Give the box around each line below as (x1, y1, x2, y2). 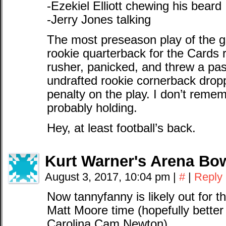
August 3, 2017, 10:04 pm (45, 171, 173, 183)
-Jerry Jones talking (47, 13, 151, 26)
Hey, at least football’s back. (47, 122, 196, 135)
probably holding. (47, 101, 137, 115)
